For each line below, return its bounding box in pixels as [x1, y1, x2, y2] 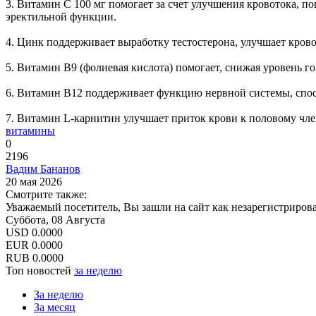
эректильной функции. [6, 10, 116, 23]
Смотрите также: [6, 188, 87, 200]
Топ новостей [6, 264, 74, 276]
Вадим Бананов [6, 162, 80, 175]
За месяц [34, 300, 75, 313]
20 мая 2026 [6, 175, 62, 188]
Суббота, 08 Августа [6, 213, 105, 226]
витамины [6, 124, 55, 137]
